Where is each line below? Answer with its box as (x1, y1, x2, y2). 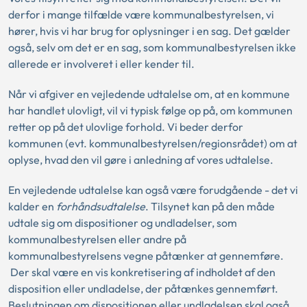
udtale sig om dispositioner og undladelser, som (8, 216, 237, 230)
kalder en (8, 199, 54, 214)
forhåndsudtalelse (56, 199, 145, 214)
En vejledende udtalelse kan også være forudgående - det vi (8, 183, 298, 197)
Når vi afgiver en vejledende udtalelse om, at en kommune (8, 87, 290, 101)
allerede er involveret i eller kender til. (8, 57, 197, 71)
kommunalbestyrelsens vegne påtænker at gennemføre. (8, 249, 284, 263)
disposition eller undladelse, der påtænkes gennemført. (8, 282, 278, 296)
